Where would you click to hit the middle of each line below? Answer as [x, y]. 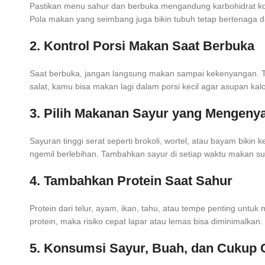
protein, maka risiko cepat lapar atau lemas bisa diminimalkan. [146, 222]
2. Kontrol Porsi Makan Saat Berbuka [142, 46]
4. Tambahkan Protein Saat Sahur [131, 181]
